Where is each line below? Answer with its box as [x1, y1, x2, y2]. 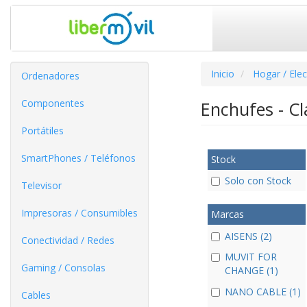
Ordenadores [21, 69, 79, 82]
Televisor [21, 179, 62, 192]
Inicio [210, 67, 234, 80]
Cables [21, 288, 51, 302]
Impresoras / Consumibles [21, 206, 138, 219]
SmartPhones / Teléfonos [21, 151, 136, 164]
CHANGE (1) [224, 263, 278, 277]
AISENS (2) [224, 229, 272, 243]
